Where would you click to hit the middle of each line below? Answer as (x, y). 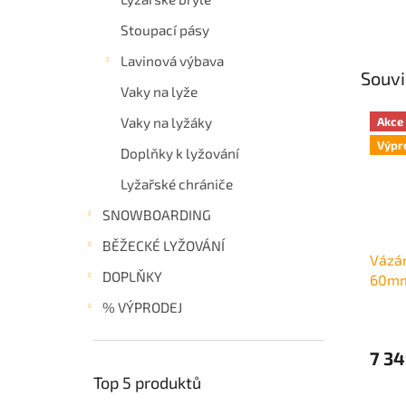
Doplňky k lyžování (180, 153)
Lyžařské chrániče (177, 184)
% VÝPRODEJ (142, 307)
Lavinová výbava (172, 60)
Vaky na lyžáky (166, 122)
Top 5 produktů (147, 382)
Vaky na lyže (159, 91)
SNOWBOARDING (157, 214)
